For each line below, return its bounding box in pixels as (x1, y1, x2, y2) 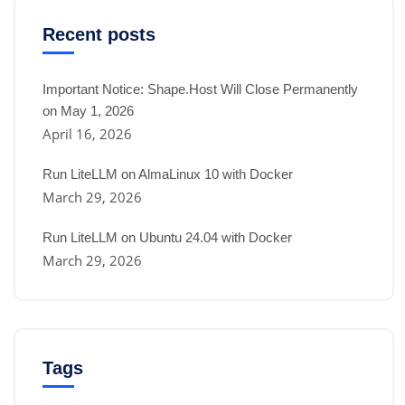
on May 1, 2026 (42, 102, 134, 118)
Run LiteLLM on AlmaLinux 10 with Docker (42, 165, 293, 182)
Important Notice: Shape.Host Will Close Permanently (42, 80, 358, 97)
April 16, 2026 (42, 124, 132, 143)
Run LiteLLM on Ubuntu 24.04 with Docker (42, 229, 292, 245)
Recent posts (42, 24, 155, 44)
